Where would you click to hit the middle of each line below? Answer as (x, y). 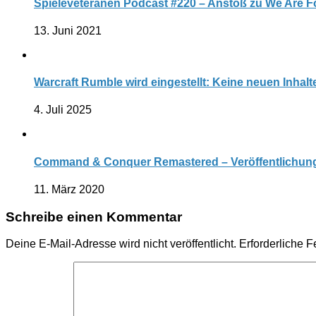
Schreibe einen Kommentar (94, 217)
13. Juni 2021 (68, 30)
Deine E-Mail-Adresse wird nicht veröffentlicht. (121, 244)
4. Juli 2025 (63, 110)
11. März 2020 (69, 189)
